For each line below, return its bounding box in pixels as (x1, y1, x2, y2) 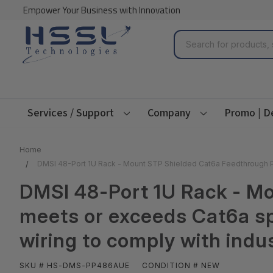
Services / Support (27, 105, 114, 121)
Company (147, 105, 191, 121)
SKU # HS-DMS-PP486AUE (19, 260, 130, 270)
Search (174, 32, 204, 44)
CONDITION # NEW (142, 260, 220, 270)
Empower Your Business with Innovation (23, 3, 180, 17)
